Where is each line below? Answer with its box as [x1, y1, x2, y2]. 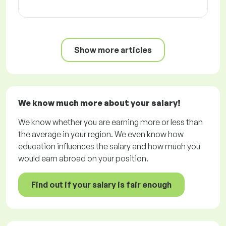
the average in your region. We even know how [18, 129, 184, 140]
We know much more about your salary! [18, 98, 181, 108]
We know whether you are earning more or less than [18, 117, 203, 128]
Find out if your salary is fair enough [31, 180, 172, 190]
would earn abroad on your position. [18, 153, 148, 164]
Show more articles [74, 45, 152, 55]
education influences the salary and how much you [18, 141, 200, 152]
